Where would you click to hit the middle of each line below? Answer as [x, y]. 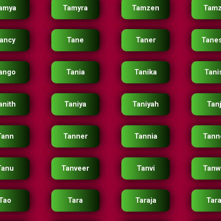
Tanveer [75, 168]
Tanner [75, 136]
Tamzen [146, 8]
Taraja [146, 201]
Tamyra [75, 8]
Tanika [146, 72]
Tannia [146, 136]
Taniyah [146, 104]
